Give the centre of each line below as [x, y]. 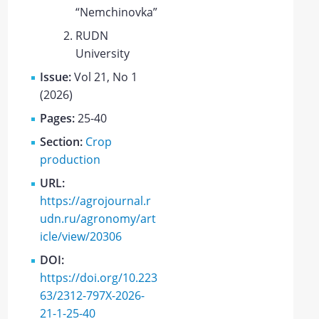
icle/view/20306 [81, 237]
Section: [63, 142]
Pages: [59, 119]
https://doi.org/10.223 [99, 278]
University [103, 54]
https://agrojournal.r [96, 201]
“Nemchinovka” [117, 12]
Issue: [57, 77]
